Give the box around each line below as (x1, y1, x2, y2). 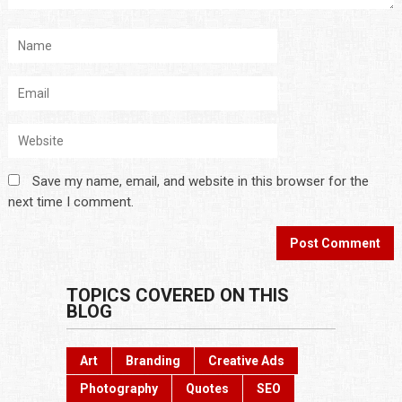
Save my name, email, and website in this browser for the (31, 173, 369, 190)
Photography (79, 381, 158, 397)
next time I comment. (7, 194, 134, 211)
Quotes (185, 381, 229, 397)
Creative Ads (207, 354, 284, 369)
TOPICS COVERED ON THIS (66, 284, 289, 307)
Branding (125, 354, 180, 369)
